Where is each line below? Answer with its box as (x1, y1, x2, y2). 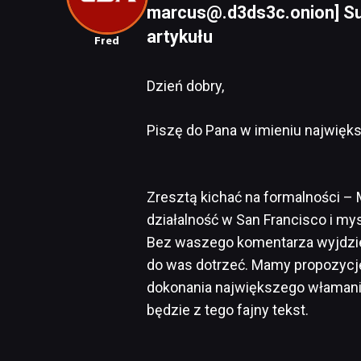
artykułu (147, 26, 213, 47)
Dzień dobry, (147, 77, 224, 94)
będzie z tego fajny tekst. (147, 301, 309, 318)
